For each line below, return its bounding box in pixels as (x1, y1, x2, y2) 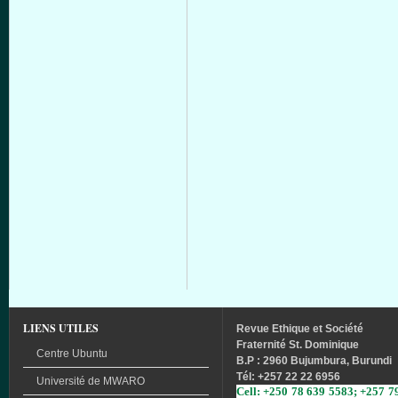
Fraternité (236, 338, 286, 351)
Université (36, 375, 85, 387)
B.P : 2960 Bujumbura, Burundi (236, 354, 392, 367)
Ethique (272, 322, 310, 335)
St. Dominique (286, 338, 359, 351)
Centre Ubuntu (36, 347, 107, 360)
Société (325, 322, 363, 335)
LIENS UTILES (23, 321, 99, 336)
